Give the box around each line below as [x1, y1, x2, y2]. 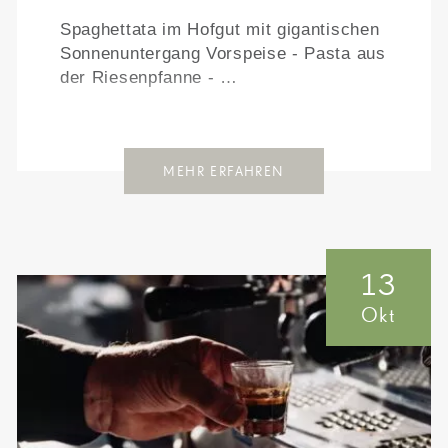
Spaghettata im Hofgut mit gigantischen [59, 19, 380, 40]
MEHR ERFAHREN [163, 162, 285, 179]
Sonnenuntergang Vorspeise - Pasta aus [59, 43, 386, 64]
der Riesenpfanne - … [59, 67, 238, 88]
